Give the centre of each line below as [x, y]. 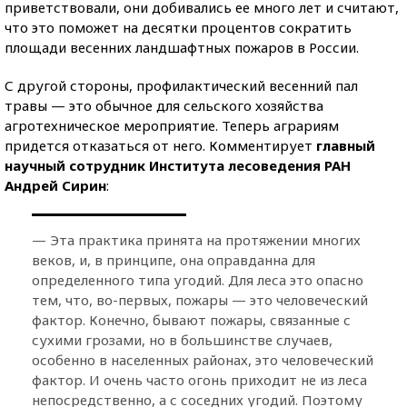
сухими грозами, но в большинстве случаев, [182, 339]
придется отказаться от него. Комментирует [160, 145]
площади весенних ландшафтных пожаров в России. [182, 47]
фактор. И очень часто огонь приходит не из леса [199, 379]
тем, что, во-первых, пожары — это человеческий [200, 299]
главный [346, 145]
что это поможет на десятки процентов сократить [178, 27]
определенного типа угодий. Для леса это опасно [198, 279]
